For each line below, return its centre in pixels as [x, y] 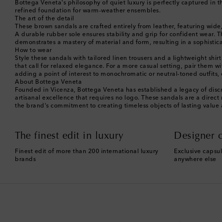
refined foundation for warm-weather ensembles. [88, 11]
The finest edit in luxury [69, 136]
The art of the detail [45, 19]
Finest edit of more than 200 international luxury [87, 151]
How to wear [33, 50]
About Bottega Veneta [48, 82]
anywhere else [195, 159]
